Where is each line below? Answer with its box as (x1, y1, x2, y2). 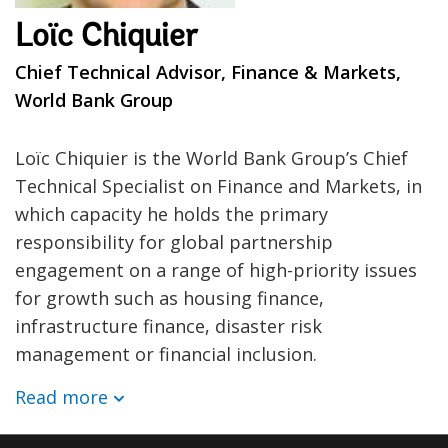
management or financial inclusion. (15, 341, 317, 366)
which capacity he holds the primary (15, 201, 328, 226)
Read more (15, 384, 108, 409)
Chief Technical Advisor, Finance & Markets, (15, 59, 401, 84)
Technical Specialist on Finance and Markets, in (15, 173, 422, 198)
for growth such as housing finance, (15, 285, 324, 310)
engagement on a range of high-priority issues (15, 257, 417, 282)
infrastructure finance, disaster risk (15, 313, 322, 338)
